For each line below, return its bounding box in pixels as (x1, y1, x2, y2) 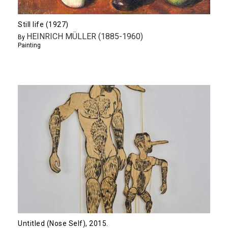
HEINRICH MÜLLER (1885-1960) (26, 31, 143, 41)
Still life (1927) (18, 20, 69, 28)
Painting (18, 41, 41, 49)
